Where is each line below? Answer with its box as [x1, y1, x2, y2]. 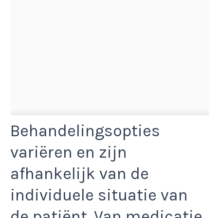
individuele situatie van [10, 185, 188, 205]
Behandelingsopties [10, 121, 160, 141]
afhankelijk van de [10, 163, 149, 183]
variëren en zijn [10, 142, 127, 162]
